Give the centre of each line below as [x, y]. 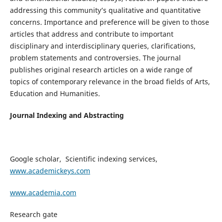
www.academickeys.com [50, 171]
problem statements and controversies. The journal [95, 58]
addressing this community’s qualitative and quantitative [105, 10]
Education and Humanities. [55, 93]
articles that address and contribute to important [91, 34]
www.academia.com [43, 193]
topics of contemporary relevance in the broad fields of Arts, [110, 82]
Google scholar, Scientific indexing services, [83, 159]
